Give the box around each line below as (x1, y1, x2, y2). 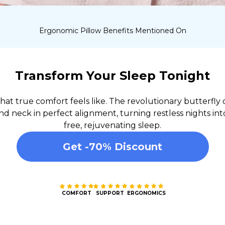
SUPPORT (96, 189, 124, 196)
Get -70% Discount (63, 140, 162, 153)
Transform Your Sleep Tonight (15, 68, 210, 83)
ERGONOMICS (127, 189, 166, 196)
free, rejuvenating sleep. (64, 120, 161, 130)
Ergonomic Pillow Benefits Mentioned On (39, 26, 186, 35)
